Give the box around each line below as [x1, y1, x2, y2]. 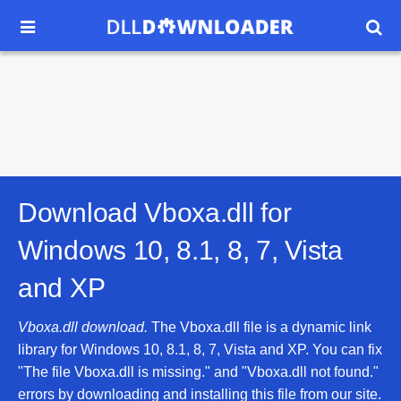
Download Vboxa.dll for [18, 198, 292, 227]
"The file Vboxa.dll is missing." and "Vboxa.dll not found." [18, 364, 379, 380]
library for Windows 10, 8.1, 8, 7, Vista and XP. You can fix [18, 342, 382, 357]
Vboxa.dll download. [18, 320, 148, 335]
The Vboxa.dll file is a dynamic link [148, 320, 371, 335]
